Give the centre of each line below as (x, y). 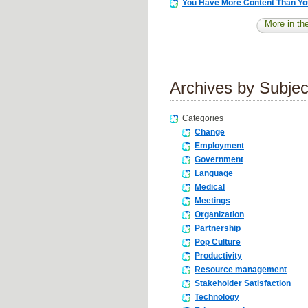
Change (210, 132)
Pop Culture (218, 242)
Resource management (241, 269)
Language (214, 173)
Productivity (218, 255)
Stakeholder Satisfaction (243, 283)
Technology (217, 297)
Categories (203, 118)
